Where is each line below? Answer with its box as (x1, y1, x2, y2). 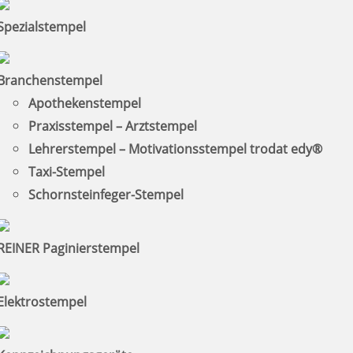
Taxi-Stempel (28, 162, 105, 180)
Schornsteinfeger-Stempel (28, 185, 184, 203)
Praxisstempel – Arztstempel (28, 117, 197, 135)
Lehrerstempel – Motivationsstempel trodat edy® (28, 139, 322, 158)
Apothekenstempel (28, 94, 141, 112)
